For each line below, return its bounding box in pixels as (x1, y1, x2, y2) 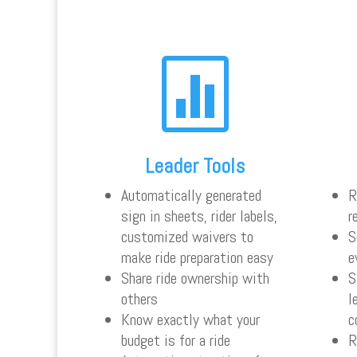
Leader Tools (145, 153, 245, 180)
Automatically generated (121, 185, 261, 206)
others (121, 288, 158, 310)
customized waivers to (121, 226, 253, 248)
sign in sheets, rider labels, (121, 206, 277, 227)
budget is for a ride (121, 330, 230, 351)
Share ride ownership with (121, 268, 269, 289)
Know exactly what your (121, 309, 260, 331)
